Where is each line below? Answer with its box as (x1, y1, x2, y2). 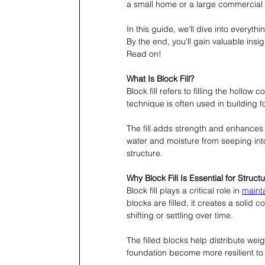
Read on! (127, 48, 161, 59)
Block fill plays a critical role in (127, 185, 242, 196)
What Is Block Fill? (127, 73, 194, 84)
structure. (127, 147, 163, 159)
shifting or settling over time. (127, 209, 233, 221)
